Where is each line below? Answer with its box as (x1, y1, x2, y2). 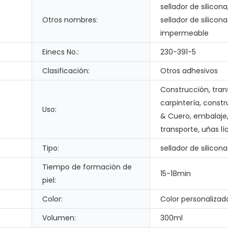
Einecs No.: (42, 47, 79, 58)
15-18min (160, 168, 191, 179)
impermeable (160, 28, 209, 39)
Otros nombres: (42, 15, 98, 25)
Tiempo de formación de (42, 162, 132, 173)
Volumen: (42, 213, 76, 223)
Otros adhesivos (160, 66, 218, 76)
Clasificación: (42, 66, 90, 76)
